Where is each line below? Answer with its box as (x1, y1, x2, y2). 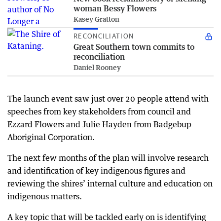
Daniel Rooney (74, 63, 121, 72)
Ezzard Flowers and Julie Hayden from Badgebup (7, 119, 191, 129)
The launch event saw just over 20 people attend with (7, 94, 209, 104)
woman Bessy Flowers (74, 3, 156, 13)
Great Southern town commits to (74, 42, 194, 52)
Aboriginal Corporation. (7, 132, 95, 142)
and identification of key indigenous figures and (7, 166, 185, 176)
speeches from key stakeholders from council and (7, 107, 191, 116)
